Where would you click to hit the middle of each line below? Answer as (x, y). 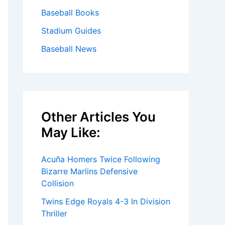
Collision (58, 183)
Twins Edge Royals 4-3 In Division (106, 201)
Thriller (54, 213)
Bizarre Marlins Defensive (89, 171)
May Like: (71, 132)
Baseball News (69, 49)
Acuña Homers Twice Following (101, 159)
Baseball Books (70, 13)
